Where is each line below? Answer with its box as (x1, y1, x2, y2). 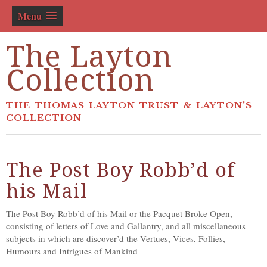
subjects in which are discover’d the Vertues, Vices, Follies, (6, 232, 225, 244)
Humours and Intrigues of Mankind (6, 245, 138, 257)
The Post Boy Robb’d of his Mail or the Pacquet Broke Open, (6, 207, 232, 219)
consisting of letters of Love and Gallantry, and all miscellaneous (6, 220, 246, 232)
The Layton (6, 39, 172, 74)
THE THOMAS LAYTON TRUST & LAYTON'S (6, 100, 252, 111)
